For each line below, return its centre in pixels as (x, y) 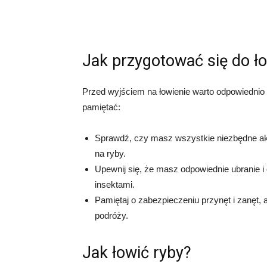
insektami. (115, 185)
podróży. (111, 216)
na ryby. (110, 154)
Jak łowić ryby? (137, 253)
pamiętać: (101, 107)
